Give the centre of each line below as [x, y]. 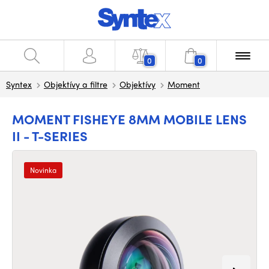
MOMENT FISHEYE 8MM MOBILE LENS [129, 119]
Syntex [19, 84]
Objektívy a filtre [76, 84]
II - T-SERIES [50, 136]
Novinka [43, 170]
